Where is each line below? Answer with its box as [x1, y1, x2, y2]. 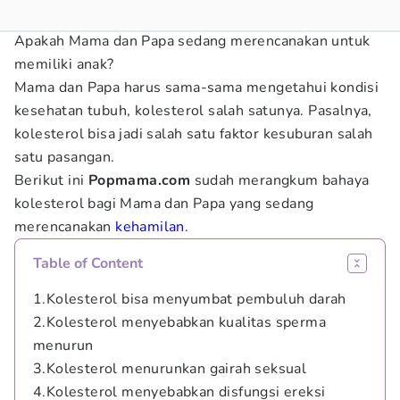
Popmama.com [87, 171, 191, 190]
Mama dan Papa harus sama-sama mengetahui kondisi [14, 78, 379, 97]
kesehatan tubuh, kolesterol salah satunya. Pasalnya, [14, 101, 372, 121]
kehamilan [115, 217, 185, 237]
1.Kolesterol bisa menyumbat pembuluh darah [33, 289, 346, 309]
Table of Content [33, 254, 143, 273]
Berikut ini [14, 171, 88, 190]
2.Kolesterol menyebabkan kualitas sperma [33, 312, 326, 332]
